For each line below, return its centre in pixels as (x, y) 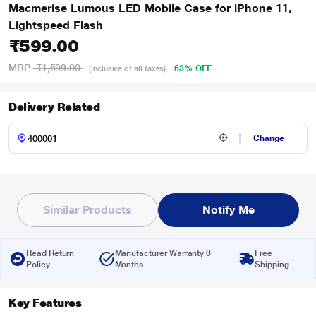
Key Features (45, 303)
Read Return (50, 253)
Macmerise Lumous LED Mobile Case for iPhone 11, (150, 8)
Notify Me (229, 210)
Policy (38, 265)
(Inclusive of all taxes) (128, 69)
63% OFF (193, 68)
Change (269, 138)
